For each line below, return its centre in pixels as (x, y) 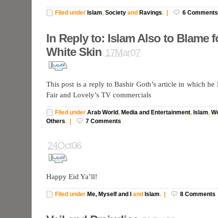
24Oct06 (64, 145)
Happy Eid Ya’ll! (72, 177)
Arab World (103, 112)
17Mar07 (123, 53)
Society (116, 13)
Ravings (151, 13)
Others (56, 121)
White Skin (74, 52)
